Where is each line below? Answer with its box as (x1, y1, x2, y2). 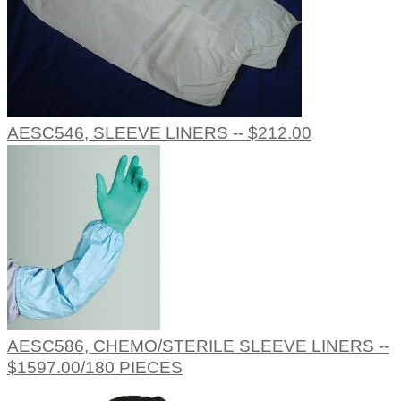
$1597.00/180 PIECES (7, 358, 183, 378)
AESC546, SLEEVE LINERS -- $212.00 (7, 124, 311, 143)
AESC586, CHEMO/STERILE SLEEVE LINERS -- (7, 337, 389, 356)
